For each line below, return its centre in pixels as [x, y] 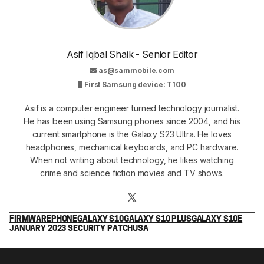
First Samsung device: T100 [134, 84]
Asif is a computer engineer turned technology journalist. [132, 108]
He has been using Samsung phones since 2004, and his [132, 121]
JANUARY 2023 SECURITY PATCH [71, 229]
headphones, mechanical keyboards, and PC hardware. [132, 147]
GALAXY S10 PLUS [157, 219]
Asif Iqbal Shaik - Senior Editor [132, 54]
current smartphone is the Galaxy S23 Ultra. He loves [132, 134]
